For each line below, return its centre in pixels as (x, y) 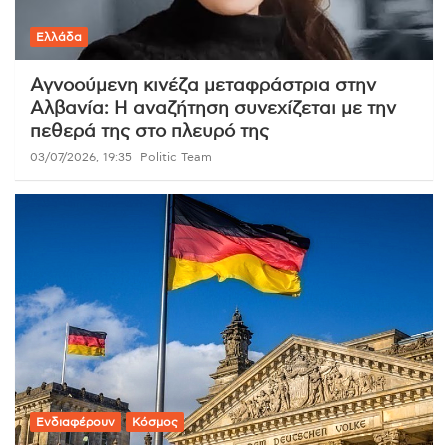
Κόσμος (155, 421)
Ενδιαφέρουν (75, 421)
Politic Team (176, 157)
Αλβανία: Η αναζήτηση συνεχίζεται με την (213, 109)
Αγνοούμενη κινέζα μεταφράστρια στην (203, 86)
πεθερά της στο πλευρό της (149, 132)
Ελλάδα (59, 37)
